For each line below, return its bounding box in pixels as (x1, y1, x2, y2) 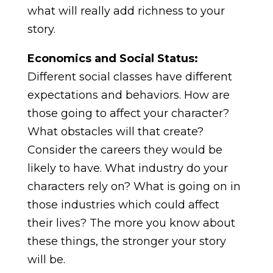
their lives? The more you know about (27, 216, 235, 230)
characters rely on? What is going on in (27, 179, 241, 193)
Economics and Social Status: (27, 51, 198, 65)
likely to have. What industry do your (27, 161, 228, 175)
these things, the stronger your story (27, 234, 226, 248)
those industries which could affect (27, 197, 219, 211)
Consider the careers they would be (27, 143, 222, 157)
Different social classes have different (27, 69, 232, 83)
